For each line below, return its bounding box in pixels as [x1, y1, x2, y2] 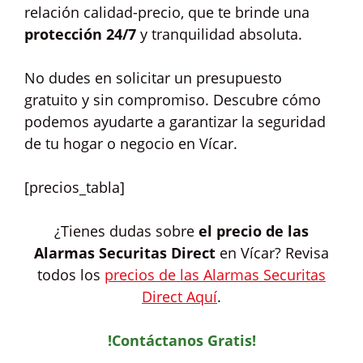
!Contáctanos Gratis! [107, 331, 256, 350]
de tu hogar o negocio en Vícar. [24, 134, 237, 153]
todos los [37, 265, 105, 284]
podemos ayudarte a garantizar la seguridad [24, 112, 326, 131]
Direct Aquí [142, 287, 217, 306]
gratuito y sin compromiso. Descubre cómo [24, 90, 321, 109]
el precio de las [199, 221, 309, 241]
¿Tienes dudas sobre [54, 221, 199, 241]
